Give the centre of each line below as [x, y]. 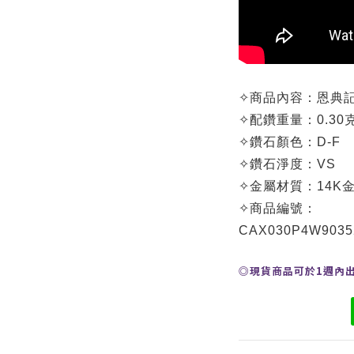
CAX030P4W [280, 230]
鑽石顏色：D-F [295, 142]
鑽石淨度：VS [292, 164]
